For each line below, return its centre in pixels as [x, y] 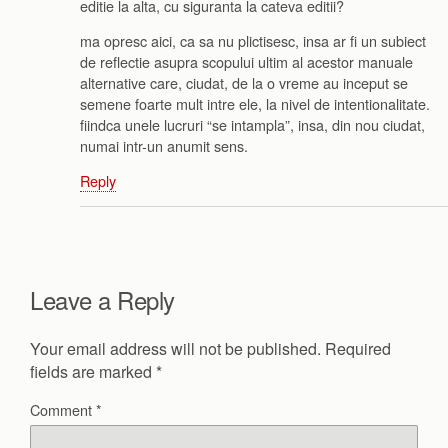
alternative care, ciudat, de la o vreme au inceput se [244, 82]
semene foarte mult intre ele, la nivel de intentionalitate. [255, 103]
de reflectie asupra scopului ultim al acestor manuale [246, 61]
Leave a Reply [102, 299]
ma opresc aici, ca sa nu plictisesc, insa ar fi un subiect [253, 40]
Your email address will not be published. [175, 348]
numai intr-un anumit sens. [164, 145]
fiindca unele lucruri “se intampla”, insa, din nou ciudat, [252, 124]
